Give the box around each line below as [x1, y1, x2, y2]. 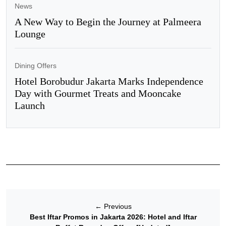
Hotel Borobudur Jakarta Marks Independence [15, 75, 203, 87]
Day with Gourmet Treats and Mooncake [15, 87, 181, 99]
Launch [15, 99, 45, 111]
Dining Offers [15, 61, 56, 70]
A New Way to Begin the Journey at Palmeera [15, 16, 201, 27]
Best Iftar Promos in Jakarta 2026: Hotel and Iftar [29, 212, 197, 221]
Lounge [15, 28, 45, 39]
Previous [101, 202, 132, 210]
